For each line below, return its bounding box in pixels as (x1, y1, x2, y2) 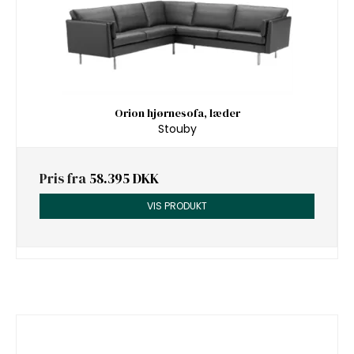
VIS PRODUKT (147, 199, 207, 213)
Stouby (157, 121, 197, 137)
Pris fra (40, 169, 89, 189)
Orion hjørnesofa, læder (114, 104, 240, 121)
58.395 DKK (89, 169, 159, 189)
